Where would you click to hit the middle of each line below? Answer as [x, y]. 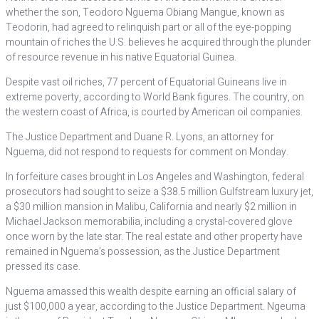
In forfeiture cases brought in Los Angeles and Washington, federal [155, 177]
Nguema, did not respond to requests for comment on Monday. [147, 152]
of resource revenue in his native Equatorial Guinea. [121, 57]
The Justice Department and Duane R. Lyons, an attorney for [140, 137]
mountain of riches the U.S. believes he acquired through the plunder [158, 42]
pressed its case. [43, 267]
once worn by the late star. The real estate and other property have [154, 237]
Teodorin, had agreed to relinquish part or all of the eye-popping [148, 27]
